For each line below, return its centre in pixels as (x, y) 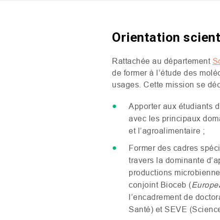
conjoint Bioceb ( (160, 185)
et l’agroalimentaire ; (167, 131)
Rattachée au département (162, 61)
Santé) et (147, 209)
